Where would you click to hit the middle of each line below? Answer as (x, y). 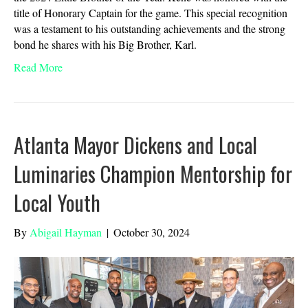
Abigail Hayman (66, 232)
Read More (38, 67)
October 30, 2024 (152, 232)
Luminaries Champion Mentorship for (153, 174)
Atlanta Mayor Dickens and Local (135, 145)
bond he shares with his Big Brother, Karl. (105, 45)
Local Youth (57, 203)
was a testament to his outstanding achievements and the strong (150, 29)
